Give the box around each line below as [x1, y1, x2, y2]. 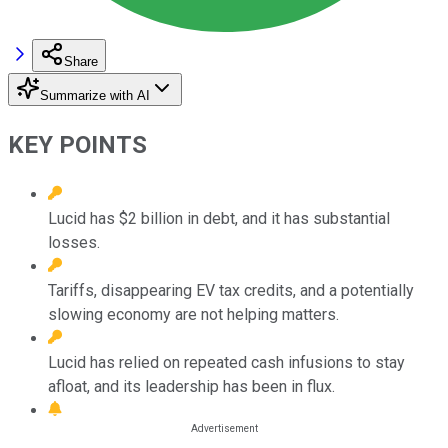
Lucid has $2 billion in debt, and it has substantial [48, 208, 390, 228]
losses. [48, 232, 100, 252]
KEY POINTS [8, 130, 147, 159]
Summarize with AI [40, 87, 150, 103]
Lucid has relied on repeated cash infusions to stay [48, 352, 405, 372]
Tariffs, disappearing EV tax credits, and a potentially [48, 280, 414, 300]
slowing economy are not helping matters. [48, 304, 339, 324]
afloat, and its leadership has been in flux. [48, 376, 335, 396]
